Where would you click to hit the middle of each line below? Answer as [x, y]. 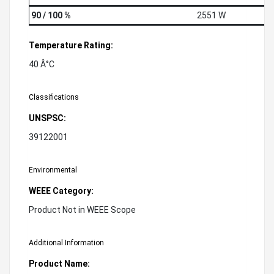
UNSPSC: [47, 118]
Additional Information [66, 243]
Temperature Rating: [71, 45]
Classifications [54, 97]
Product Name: [59, 263]
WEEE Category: [61, 191]
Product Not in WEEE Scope [82, 209]
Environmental [53, 170]
